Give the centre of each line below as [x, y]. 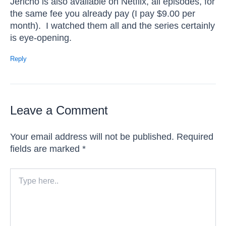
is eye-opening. [41, 38]
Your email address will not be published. [92, 136]
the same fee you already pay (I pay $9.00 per [103, 14]
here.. [19, 183]
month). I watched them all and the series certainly [112, 26]
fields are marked [46, 148]
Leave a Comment [59, 110]
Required [195, 136]
